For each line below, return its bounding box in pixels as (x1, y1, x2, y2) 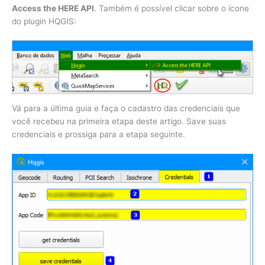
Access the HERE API (12, 3, 94, 13)
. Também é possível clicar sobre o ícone (94, 3, 249, 13)
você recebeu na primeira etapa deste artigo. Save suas (12, 117, 226, 127)
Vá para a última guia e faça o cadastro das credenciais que (12, 104, 240, 114)
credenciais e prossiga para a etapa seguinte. (12, 130, 185, 140)
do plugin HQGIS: (12, 16, 76, 26)
